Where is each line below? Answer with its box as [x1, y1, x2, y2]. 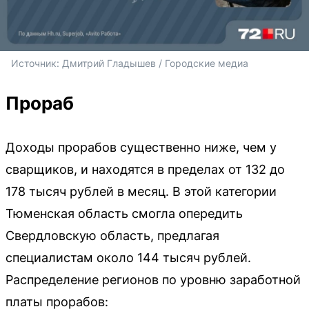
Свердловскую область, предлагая [6, 228, 219, 243]
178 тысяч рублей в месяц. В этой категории [6, 184, 277, 199]
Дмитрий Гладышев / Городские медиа [62, 57, 248, 70]
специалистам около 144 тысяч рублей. [6, 250, 251, 266]
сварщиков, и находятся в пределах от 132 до [6, 162, 285, 177]
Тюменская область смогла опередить [6, 206, 243, 221]
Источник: [11, 57, 62, 70]
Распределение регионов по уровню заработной [6, 272, 301, 288]
